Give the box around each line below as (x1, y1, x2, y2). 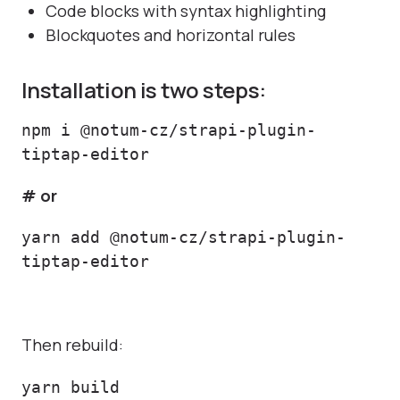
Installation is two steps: (21, 74, 266, 104)
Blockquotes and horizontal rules (46, 23, 296, 46)
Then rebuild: (21, 333, 123, 355)
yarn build (21, 377, 120, 396)
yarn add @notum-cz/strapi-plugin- (21, 228, 346, 247)
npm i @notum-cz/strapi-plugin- (21, 120, 316, 139)
